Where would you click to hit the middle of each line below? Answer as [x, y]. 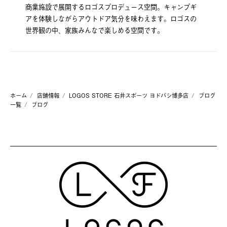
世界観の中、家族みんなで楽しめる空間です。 [94, 30]
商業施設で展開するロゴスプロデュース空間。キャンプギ [111, 7]
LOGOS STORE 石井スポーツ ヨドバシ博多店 [129, 96]
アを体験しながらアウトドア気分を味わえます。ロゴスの [111, 19]
